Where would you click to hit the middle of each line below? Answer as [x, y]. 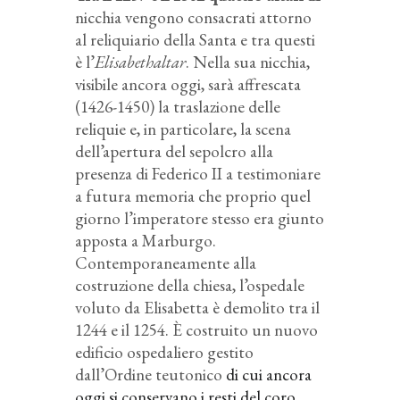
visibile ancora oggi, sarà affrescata [188, 85]
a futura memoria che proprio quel [193, 196]
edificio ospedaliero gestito [164, 353]
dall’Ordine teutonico [149, 375]
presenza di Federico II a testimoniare [198, 174]
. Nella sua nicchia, [248, 62]
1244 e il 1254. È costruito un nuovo [196, 330]
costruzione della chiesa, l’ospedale [190, 286]
